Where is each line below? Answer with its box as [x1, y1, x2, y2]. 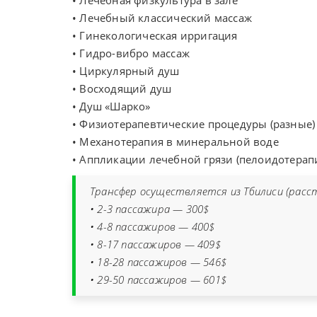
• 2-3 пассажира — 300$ [90, 202, 209, 216]
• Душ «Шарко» [72, 99, 151, 113]
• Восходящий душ [72, 81, 172, 96]
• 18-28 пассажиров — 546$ [90, 255, 226, 269]
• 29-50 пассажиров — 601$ [90, 272, 226, 287]
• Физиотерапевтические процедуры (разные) [72, 117, 316, 131]
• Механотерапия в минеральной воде [72, 134, 279, 149]
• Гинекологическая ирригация [72, 28, 238, 42]
